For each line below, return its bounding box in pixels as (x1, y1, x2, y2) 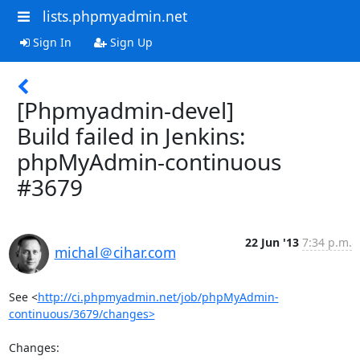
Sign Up (106, 34, 153, 50)
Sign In (29, 34, 72, 50)
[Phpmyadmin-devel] (17, 94, 234, 125)
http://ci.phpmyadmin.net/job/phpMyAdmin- (37, 288, 279, 305)
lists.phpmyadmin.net (42, 6, 187, 26)
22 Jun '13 (244, 234, 299, 250)
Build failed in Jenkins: (17, 120, 246, 151)
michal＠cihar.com (54, 242, 176, 262)
